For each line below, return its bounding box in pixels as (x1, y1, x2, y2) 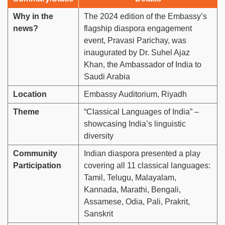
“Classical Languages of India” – (84, 107, 199, 117)
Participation (13, 161, 61, 170)
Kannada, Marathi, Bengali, (84, 185, 181, 194)
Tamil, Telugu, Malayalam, (84, 173, 176, 182)
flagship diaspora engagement (84, 24, 192, 33)
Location (13, 90, 47, 99)
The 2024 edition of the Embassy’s (84, 12, 207, 21)
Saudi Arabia (84, 72, 130, 81)
